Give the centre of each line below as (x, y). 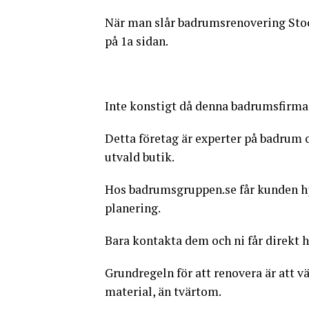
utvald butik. (140, 157)
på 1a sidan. (137, 41)
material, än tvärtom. (163, 292)
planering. (133, 208)
